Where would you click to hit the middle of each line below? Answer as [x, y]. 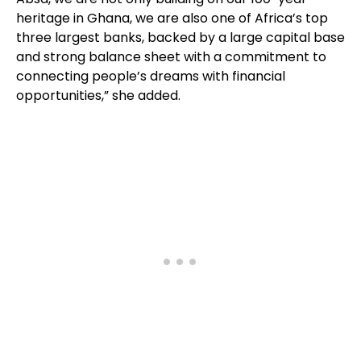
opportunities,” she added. [98, 95]
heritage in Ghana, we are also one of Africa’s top [172, 18]
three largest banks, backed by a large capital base [180, 37]
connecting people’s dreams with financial [151, 76]
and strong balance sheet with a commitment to [171, 57]
